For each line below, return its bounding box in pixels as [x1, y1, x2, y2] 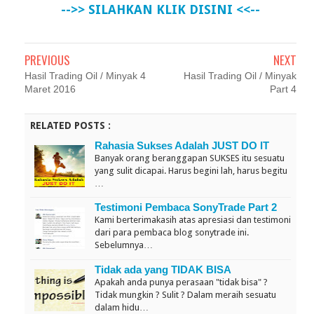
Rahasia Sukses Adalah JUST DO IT [95, 139, 269, 152]
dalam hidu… [95, 301, 149, 313]
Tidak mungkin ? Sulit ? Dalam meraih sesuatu [95, 289, 276, 300]
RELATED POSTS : [30, 120, 111, 132]
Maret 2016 [25, 83, 76, 95]
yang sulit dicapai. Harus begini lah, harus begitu [95, 165, 287, 177]
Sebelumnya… [95, 240, 153, 251]
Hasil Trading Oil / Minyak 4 [25, 70, 146, 82]
